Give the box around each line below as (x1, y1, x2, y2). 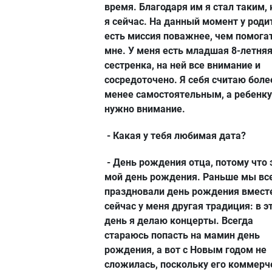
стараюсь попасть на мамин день (104, 229, 260, 241)
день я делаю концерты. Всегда (104, 214, 253, 226)
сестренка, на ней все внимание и (104, 59, 260, 71)
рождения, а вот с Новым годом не (104, 243, 267, 256)
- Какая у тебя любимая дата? (104, 129, 246, 141)
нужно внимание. (104, 103, 185, 115)
